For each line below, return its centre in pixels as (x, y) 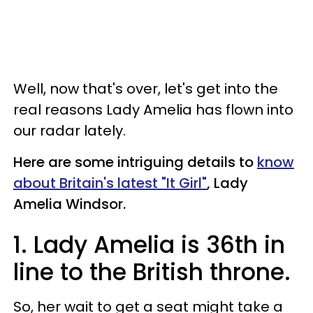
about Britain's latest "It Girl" (110, 183)
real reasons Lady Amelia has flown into (153, 109)
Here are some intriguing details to (135, 162)
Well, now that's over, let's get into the (146, 88)
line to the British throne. (152, 272)
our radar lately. (70, 130)
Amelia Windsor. (70, 204)
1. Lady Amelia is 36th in (149, 245)
